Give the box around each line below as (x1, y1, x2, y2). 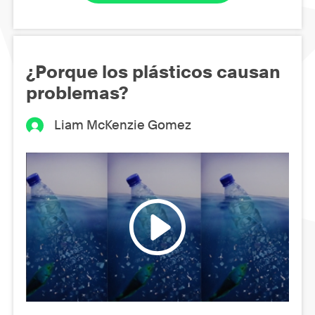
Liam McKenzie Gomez (54, 117, 192, 133)
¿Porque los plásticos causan (26, 61, 281, 83)
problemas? (26, 82, 129, 104)
